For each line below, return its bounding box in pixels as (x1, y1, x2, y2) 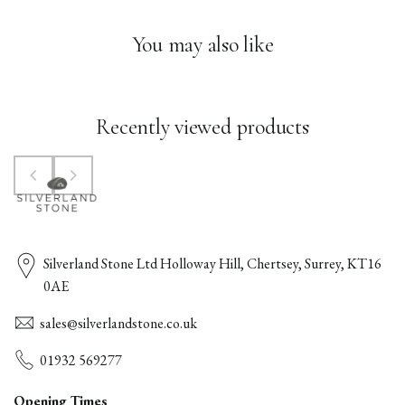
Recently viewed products (96, 113, 309, 140)
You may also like (131, 31, 274, 58)
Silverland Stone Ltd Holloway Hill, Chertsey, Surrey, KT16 (43, 254, 382, 273)
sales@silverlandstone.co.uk (40, 314, 197, 333)
